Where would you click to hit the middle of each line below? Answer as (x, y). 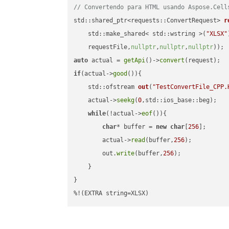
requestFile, (102, 47)
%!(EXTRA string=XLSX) (111, 193)
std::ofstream (113, 87)
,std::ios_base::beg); (179, 100)
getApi (135, 61)
